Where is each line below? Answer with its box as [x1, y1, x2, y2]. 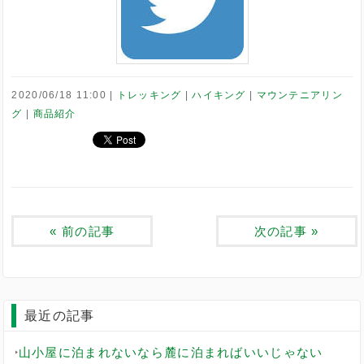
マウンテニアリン [256, 89, 343, 100]
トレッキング [116, 89, 182, 100]
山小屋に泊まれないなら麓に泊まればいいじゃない [18, 345, 323, 360]
